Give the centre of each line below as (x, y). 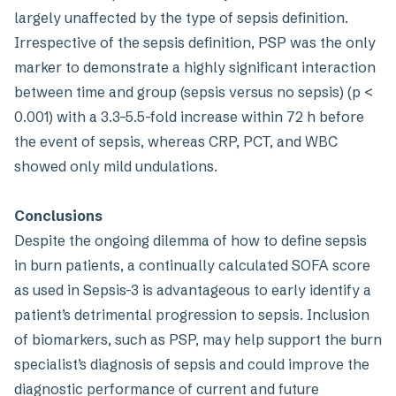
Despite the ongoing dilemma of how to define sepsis (190, 240)
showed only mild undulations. (118, 166)
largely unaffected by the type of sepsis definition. (181, 18)
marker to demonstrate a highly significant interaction (195, 67)
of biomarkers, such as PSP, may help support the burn (198, 339)
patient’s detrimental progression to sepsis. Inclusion (192, 315)
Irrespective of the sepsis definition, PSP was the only (195, 42)
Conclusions (58, 216)
